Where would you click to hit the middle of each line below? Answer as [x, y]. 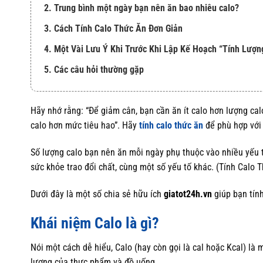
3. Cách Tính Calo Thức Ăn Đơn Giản [113, 28]
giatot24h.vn [188, 194]
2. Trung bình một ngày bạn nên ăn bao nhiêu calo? [141, 8]
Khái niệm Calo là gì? [95, 223]
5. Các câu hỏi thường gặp [94, 69]
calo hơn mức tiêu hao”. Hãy [85, 126]
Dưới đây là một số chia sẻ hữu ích [97, 194]
